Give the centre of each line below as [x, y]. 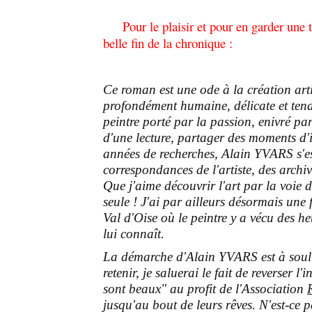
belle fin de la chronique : [168, 42]
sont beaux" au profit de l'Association [205, 288]
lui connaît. [134, 233]
